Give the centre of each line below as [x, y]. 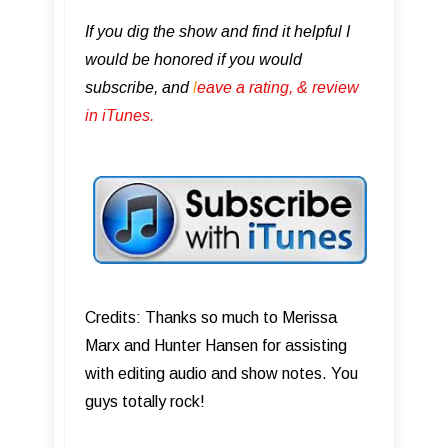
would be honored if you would [193, 59]
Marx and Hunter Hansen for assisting [216, 346]
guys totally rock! [145, 402]
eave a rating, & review [278, 87]
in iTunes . [119, 115]
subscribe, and [139, 87]
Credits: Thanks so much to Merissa [211, 318]
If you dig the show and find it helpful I [217, 31]
